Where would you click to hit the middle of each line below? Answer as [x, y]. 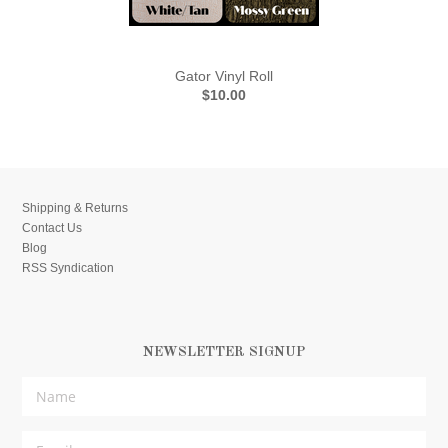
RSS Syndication [68, 267]
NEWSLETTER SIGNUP [224, 351]
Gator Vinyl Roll [224, 75]
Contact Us [52, 227]
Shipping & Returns [75, 207]
